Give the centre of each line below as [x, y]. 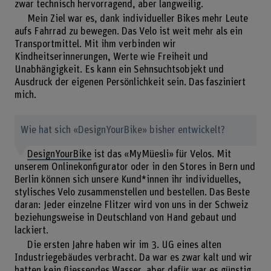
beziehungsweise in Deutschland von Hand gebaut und [125, 217]
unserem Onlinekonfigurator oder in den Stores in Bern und [135, 167]
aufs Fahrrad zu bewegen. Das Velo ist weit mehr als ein [128, 32]
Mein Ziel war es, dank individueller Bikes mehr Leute [137, 19]
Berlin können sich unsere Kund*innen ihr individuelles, [128, 179]
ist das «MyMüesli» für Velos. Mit [161, 154]
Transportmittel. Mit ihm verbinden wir [95, 44]
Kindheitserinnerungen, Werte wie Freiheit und [111, 57]
